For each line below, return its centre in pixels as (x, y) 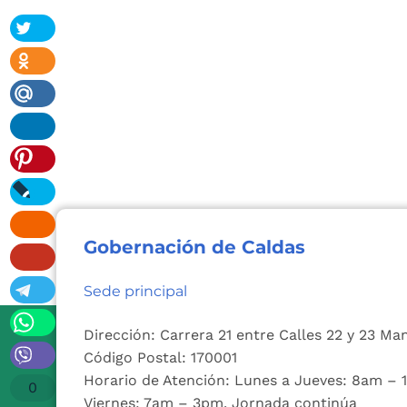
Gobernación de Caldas (194, 247)
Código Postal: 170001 (160, 357)
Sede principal (135, 291)
